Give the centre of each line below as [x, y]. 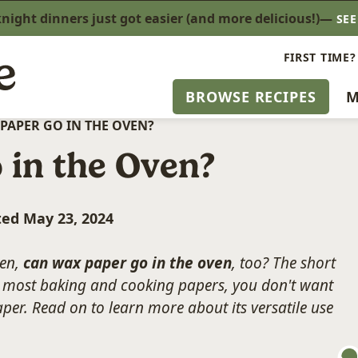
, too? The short [284, 263]
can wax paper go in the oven [127, 263]
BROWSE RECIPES [251, 97]
